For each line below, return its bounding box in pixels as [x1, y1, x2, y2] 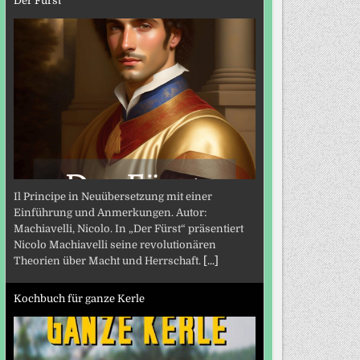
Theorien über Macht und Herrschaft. [13, 255, 203, 268]
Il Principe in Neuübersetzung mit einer [13, 190, 212, 203]
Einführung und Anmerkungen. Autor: [13, 207, 207, 219]
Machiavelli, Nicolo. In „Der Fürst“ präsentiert [13, 223, 243, 235]
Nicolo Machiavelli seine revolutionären [13, 239, 216, 252]
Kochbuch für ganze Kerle [13, 292, 145, 305]
